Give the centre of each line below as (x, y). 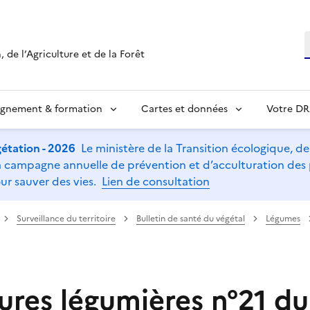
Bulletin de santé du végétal (191, 218)
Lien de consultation (156, 181)
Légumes (283, 218)
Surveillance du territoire (66, 218)
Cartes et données (184, 109)
